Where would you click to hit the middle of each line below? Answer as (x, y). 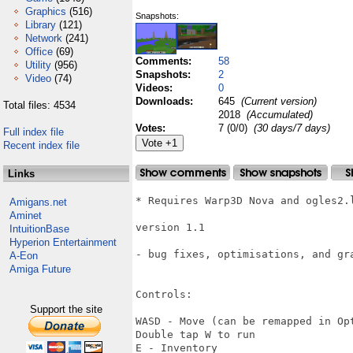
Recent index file (41, 145)
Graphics (46, 11)
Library (41, 25)
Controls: (164, 294)
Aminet (26, 216)
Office (39, 52)
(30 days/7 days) (292, 128)
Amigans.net (38, 202)
